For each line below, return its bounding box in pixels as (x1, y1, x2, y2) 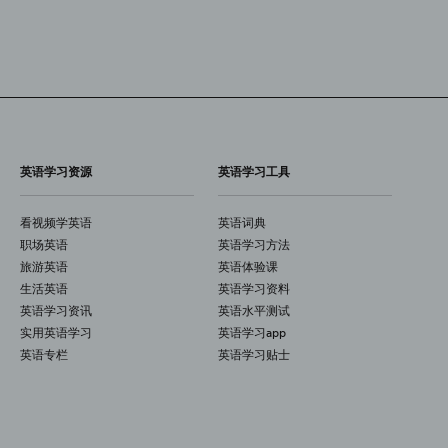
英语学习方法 (218, 236, 290, 253)
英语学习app (218, 324, 286, 341)
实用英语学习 (20, 324, 92, 341)
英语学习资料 (218, 280, 290, 297)
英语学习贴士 (218, 346, 290, 363)
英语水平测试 (218, 302, 290, 319)
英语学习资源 (20, 163, 92, 180)
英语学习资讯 (20, 302, 92, 319)
